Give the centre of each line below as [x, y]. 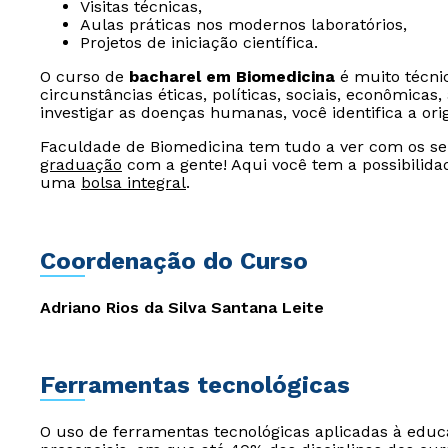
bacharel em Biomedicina [232, 76]
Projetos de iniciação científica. [199, 42]
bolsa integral [133, 182]
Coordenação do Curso [174, 261]
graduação [81, 164]
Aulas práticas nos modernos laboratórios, [243, 24]
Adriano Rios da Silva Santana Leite [182, 307]
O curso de [84, 76]
